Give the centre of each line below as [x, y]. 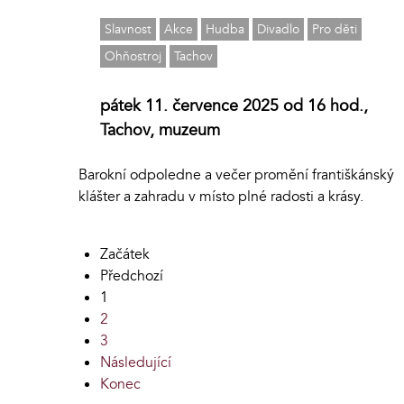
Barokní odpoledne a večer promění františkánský [236, 174]
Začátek [125, 254]
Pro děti [335, 29]
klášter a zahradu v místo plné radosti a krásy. [221, 196]
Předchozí [132, 275]
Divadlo [278, 29]
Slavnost [128, 29]
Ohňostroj [133, 56]
